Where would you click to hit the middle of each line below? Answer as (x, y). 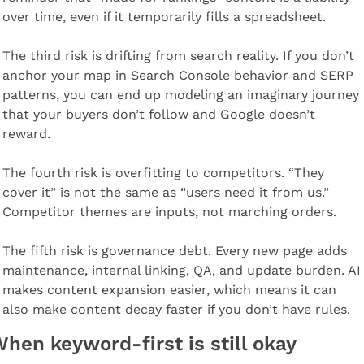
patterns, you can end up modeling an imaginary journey (180, 94)
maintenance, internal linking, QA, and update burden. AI (181, 270)
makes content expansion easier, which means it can (169, 289)
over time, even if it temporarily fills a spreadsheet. (164, 16)
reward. (26, 133)
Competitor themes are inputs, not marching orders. (169, 211)
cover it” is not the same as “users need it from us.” (165, 192)
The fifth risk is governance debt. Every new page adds (174, 250)
